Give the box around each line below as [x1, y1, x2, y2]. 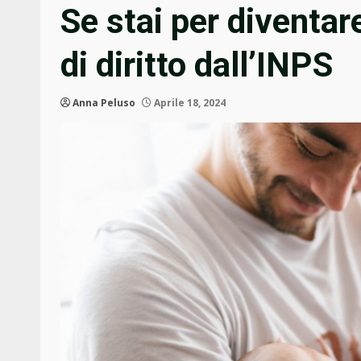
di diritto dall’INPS [60, 44, 333, 85]
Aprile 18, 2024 [151, 95, 226, 110]
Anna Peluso [73, 95, 135, 110]
